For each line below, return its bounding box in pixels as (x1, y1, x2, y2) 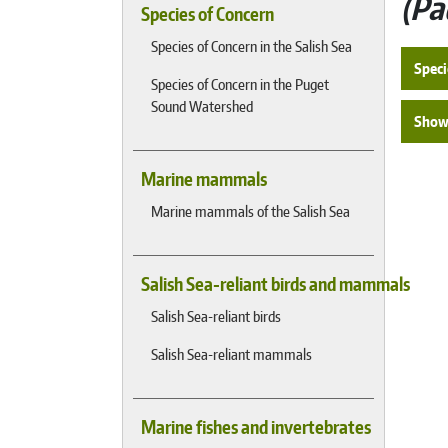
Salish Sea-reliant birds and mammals (141, 273, 410, 295)
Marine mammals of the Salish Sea (151, 201, 350, 221)
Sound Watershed (151, 96, 253, 116)
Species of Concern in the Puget (151, 74, 329, 94)
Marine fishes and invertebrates (141, 416, 371, 438)
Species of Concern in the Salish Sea (151, 36, 352, 56)
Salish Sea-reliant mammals (151, 344, 312, 364)
